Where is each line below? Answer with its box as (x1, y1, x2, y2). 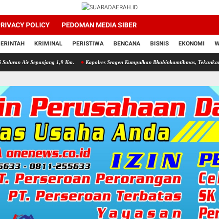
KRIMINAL (34, 40, 63, 47)
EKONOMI (178, 40, 205, 47)
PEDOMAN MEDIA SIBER (62, 21, 137, 29)
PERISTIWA (72, 40, 104, 47)
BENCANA (113, 40, 140, 47)
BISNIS (150, 40, 169, 47)
